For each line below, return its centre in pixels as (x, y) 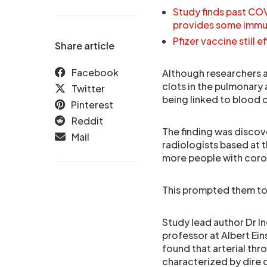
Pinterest (92, 105)
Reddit (87, 121)
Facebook (95, 72)
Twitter (88, 89)
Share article (85, 46)
